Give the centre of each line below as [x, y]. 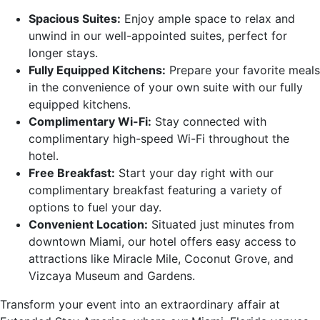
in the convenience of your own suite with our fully [166, 87]
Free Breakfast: [72, 172]
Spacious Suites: [75, 18]
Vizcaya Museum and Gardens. [112, 275]
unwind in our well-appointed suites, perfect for [158, 35]
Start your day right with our [194, 172]
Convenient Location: [88, 224]
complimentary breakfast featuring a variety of [155, 190]
